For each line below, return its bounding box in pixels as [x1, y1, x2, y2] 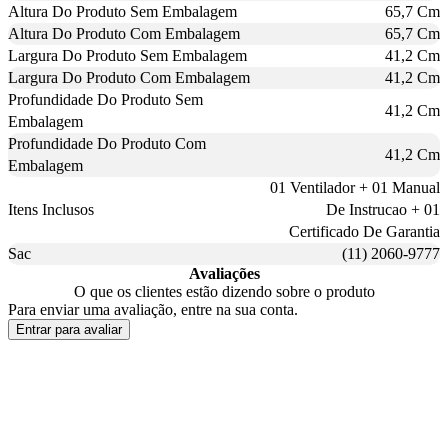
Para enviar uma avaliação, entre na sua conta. [8, 301, 298, 319]
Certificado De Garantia [289, 223, 440, 241]
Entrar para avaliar [16, 322, 122, 338]
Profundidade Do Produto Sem [8, 91, 203, 109]
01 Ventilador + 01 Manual [270, 179, 440, 197]
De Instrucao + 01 [326, 201, 440, 219]
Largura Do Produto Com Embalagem [8, 69, 250, 87]
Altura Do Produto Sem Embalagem [8, 3, 237, 21]
